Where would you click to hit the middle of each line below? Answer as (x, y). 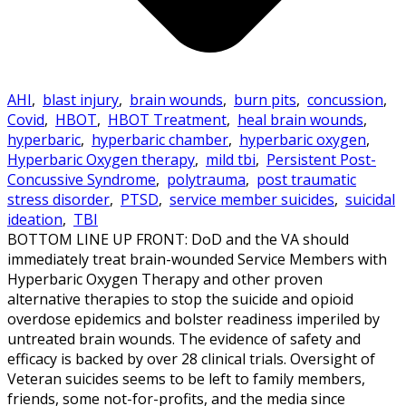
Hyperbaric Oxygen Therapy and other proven (165, 279)
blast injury (81, 99)
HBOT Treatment (167, 119)
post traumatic (306, 179)
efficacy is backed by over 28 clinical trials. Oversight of (191, 358)
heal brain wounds (300, 119)
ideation (35, 219)
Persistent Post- (321, 159)
